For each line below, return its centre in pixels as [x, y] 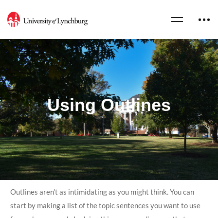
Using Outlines [109, 105]
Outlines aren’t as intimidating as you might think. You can [102, 192]
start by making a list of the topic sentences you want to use [105, 205]
